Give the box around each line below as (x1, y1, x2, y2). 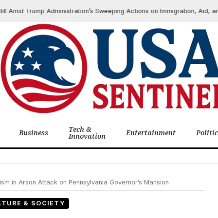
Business (19, 128, 48, 137)
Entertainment (126, 128, 176, 137)
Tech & (69, 125, 91, 134)
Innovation (69, 131, 106, 141)
